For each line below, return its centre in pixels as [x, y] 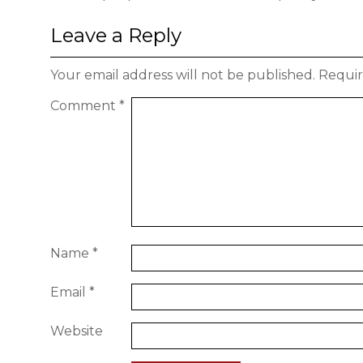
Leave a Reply [116, 35]
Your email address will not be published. [183, 75]
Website [77, 331]
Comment [85, 106]
